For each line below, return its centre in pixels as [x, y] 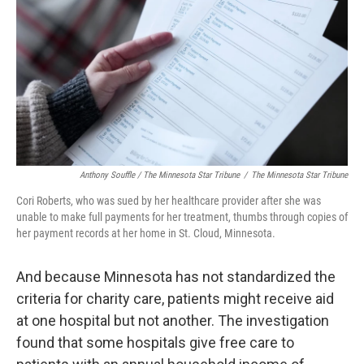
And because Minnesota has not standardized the [176, 277]
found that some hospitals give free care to [155, 342]
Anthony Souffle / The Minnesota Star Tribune [160, 175]
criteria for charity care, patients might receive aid [175, 299]
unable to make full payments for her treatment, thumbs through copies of [182, 217]
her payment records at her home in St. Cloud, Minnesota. [146, 233]
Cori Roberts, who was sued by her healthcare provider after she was [169, 201]
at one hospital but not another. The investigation [173, 321]
